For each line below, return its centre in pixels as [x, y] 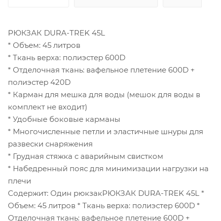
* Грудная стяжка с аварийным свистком [86, 156]
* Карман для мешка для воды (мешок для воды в [104, 94]
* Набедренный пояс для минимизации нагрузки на [108, 168]
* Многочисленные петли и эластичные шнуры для [106, 131]
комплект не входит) [48, 107]
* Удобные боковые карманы [64, 119]
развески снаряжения [50, 144]
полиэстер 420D [39, 82]
